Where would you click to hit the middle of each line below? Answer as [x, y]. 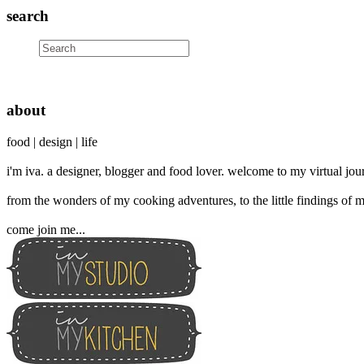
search [28, 15]
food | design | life [52, 141]
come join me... [46, 229]
